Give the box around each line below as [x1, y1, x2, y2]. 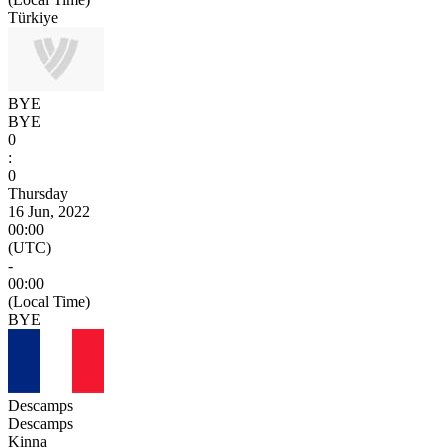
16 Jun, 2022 [8, 202, 90, 220]
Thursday [8, 184, 68, 202]
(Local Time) [8, 292, 90, 310]
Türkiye [8, 8, 58, 26]
